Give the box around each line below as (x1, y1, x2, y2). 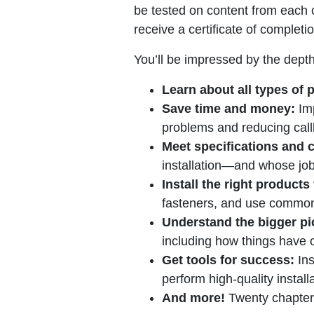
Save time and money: (162, 101, 295, 116)
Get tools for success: (162, 252, 294, 267)
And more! (162, 290, 225, 305)
